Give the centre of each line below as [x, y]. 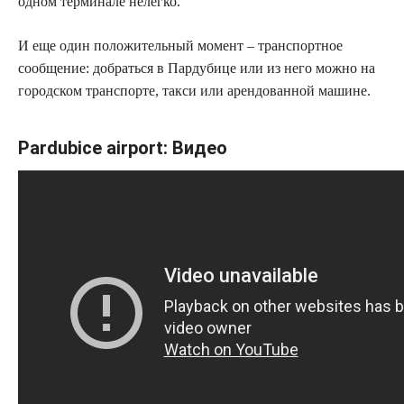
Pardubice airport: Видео [123, 147]
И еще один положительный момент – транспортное [180, 45]
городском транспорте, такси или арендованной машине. [194, 90]
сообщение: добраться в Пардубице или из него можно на [197, 68]
